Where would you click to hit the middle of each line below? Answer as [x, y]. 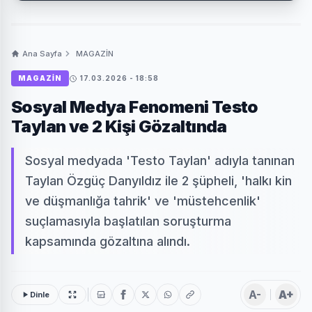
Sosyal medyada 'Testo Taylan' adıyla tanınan [160, 161]
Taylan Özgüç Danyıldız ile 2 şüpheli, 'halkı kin [158, 181]
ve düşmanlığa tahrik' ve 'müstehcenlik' [143, 201]
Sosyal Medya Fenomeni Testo [135, 107]
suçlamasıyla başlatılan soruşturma [128, 221]
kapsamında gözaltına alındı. [108, 242]
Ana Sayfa [42, 54]
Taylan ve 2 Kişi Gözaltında [119, 127]
